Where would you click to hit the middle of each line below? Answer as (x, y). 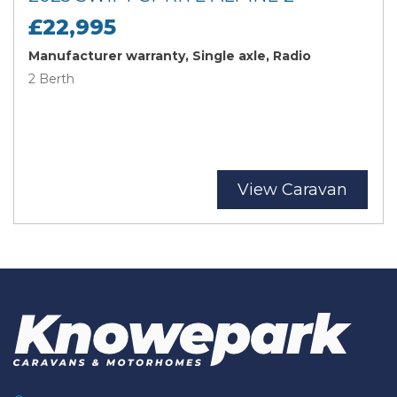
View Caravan (292, 189)
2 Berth (51, 78)
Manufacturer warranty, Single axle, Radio (170, 55)
